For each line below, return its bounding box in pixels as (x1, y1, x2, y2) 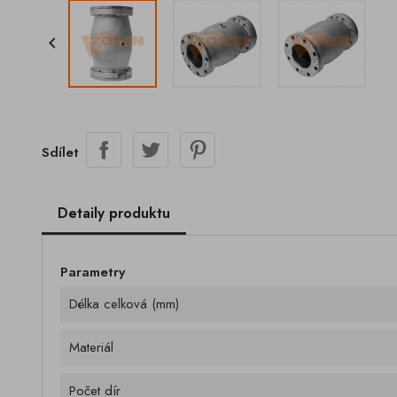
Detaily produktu (58, 203, 170, 223)
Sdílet (42, 142, 79, 162)
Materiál (69, 338, 113, 357)
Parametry (60, 262, 125, 282)
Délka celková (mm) (69, 294, 179, 314)
